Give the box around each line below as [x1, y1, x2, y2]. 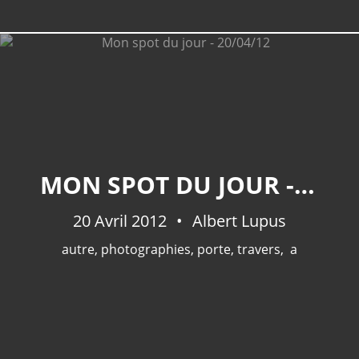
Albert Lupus [188, 210, 286, 232]
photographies [101, 240, 191, 258]
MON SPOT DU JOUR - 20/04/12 [294, 168, 315, 201]
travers [237, 240, 280, 258]
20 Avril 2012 [73, 210, 171, 232]
